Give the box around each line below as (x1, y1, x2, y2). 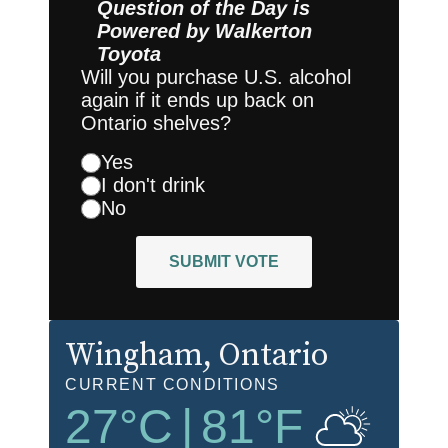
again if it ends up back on (81, 89, 314, 112)
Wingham (65, 336, 203, 377)
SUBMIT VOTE (169, 253, 279, 271)
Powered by (97, 20, 215, 43)
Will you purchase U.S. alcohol (81, 66, 351, 89)
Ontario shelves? (81, 112, 231, 135)
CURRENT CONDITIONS (65, 376, 280, 394)
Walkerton (215, 20, 312, 43)
